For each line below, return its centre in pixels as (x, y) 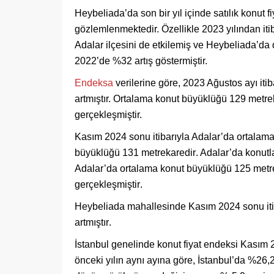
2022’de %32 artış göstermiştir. (143, 61)
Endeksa (95, 83)
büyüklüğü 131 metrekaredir (135, 153)
